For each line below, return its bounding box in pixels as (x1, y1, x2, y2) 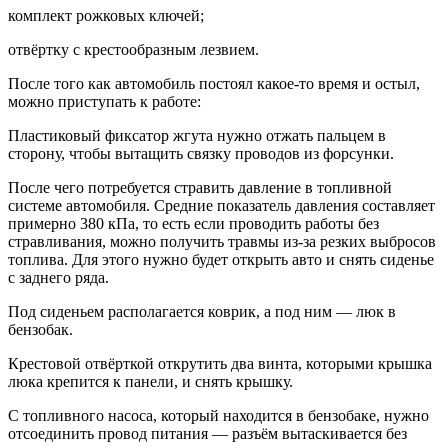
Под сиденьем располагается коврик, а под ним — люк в (8, 302, 396, 320)
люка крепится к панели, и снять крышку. (8, 372, 293, 390)
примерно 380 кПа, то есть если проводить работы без (8, 214, 379, 232)
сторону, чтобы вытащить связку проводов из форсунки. (8, 144, 394, 162)
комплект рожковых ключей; (8, 6, 204, 24)
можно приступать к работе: (8, 92, 201, 110)
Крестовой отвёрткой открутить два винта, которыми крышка (8, 354, 432, 372)
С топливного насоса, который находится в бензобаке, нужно (8, 406, 429, 424)
